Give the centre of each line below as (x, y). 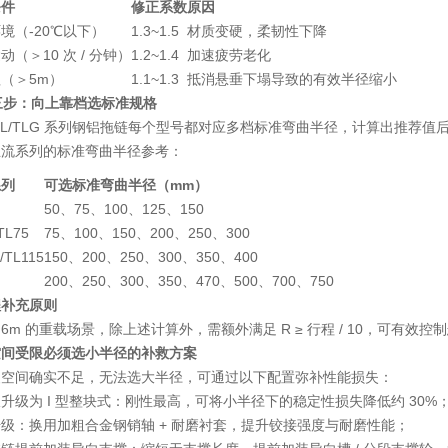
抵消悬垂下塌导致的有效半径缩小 (292, 78)
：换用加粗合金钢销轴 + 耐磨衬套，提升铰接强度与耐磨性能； (212, 424)
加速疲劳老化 (229, 54)
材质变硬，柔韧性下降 (257, 30)
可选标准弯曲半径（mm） (126, 184)
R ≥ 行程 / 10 (322, 328)
